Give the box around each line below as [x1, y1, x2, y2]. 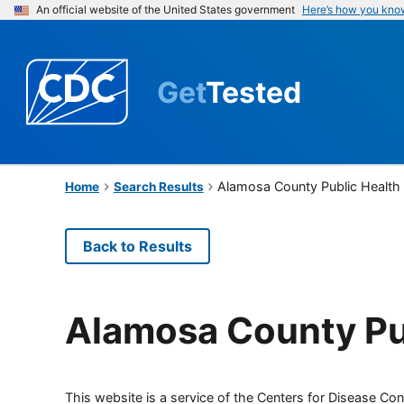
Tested [206, 74, 301, 110]
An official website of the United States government [36, 3, 295, 16]
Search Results [113, 179, 204, 194]
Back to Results [83, 236, 192, 255]
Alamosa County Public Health [217, 178, 401, 194]
